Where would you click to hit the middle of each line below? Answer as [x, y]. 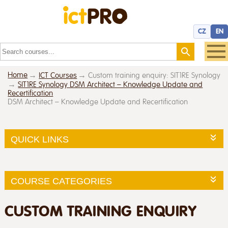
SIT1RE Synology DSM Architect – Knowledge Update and [110, 85]
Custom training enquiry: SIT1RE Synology [154, 76]
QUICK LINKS [39, 139]
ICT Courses [58, 76]
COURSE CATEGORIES [61, 181]
